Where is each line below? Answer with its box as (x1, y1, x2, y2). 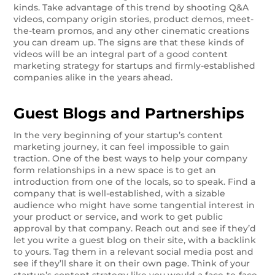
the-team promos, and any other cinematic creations (14, 25, 250, 36)
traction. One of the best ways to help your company (14, 152, 248, 164)
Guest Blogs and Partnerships (14, 104, 245, 122)
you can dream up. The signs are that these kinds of (14, 36, 244, 48)
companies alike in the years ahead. (14, 71, 173, 83)
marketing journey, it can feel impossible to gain (14, 141, 230, 152)
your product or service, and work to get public (14, 211, 223, 222)
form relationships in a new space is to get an (14, 164, 217, 176)
